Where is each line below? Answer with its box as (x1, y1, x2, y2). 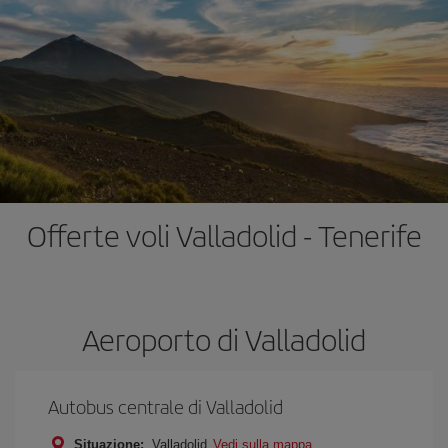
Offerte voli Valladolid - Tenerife (26, 214, 422, 256)
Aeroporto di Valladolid (82, 318, 366, 360)
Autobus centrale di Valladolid (48, 393, 283, 420)
